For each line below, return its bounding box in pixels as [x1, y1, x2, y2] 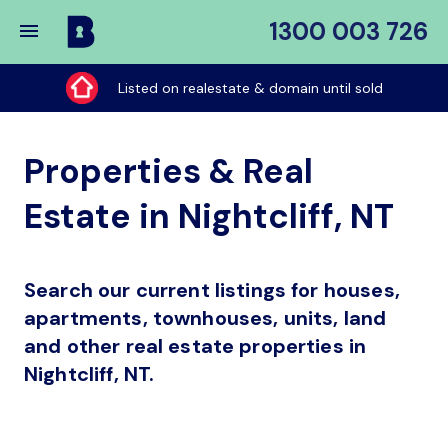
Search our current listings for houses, [24, 277, 400, 303]
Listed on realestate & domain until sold [117, 79, 383, 97]
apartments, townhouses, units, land [24, 305, 387, 331]
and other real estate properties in [24, 333, 367, 359]
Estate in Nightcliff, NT [24, 194, 394, 239]
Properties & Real [24, 149, 313, 194]
